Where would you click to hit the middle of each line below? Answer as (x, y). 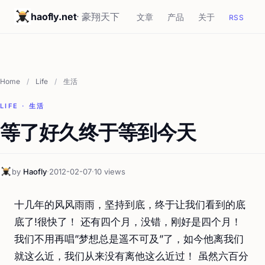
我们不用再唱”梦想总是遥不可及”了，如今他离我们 (129, 239)
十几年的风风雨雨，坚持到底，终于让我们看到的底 (130, 205)
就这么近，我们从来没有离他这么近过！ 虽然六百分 (131, 256)
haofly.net (54, 17)
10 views (110, 172)
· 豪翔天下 (98, 17)
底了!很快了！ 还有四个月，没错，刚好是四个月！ (128, 222)
